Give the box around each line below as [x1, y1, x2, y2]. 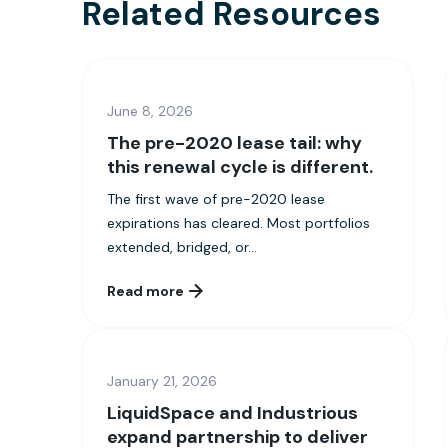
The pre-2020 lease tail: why [107, 130, 363, 155]
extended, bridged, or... [107, 237, 258, 256]
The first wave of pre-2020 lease [107, 189, 326, 208]
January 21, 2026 [107, 371, 218, 390]
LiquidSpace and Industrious [107, 400, 359, 425]
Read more [107, 281, 185, 300]
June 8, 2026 [107, 101, 194, 120]
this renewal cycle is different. [107, 154, 374, 179]
